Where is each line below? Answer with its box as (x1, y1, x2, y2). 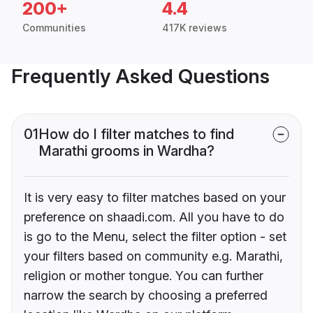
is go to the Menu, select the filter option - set (24, 229, 286, 245)
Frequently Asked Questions (11, 64, 270, 89)
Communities (22, 22, 86, 34)
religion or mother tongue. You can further (24, 268, 263, 284)
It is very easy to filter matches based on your (24, 190, 286, 205)
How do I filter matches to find (38, 126, 234, 143)
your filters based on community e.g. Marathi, (24, 249, 283, 264)
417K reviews (162, 22, 227, 34)
